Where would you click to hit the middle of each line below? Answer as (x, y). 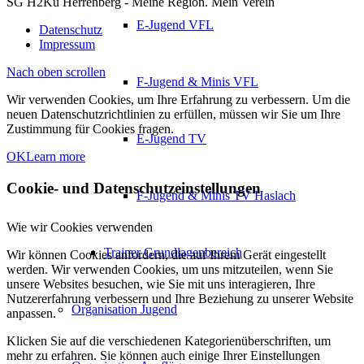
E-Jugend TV (171, 139)
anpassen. (31, 314)
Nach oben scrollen (56, 71)
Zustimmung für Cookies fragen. (90, 128)
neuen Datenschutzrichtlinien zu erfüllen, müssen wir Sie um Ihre (173, 114)
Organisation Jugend (124, 309)
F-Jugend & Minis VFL (197, 82)
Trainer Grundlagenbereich (173, 252)
